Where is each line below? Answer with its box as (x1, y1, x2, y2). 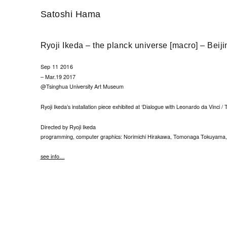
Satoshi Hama (40, 9, 101, 20)
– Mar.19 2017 (40, 73, 75, 81)
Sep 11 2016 (40, 63, 73, 71)
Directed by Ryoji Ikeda (40, 123, 96, 131)
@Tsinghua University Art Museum (40, 83, 124, 91)
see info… (40, 153, 65, 161)
